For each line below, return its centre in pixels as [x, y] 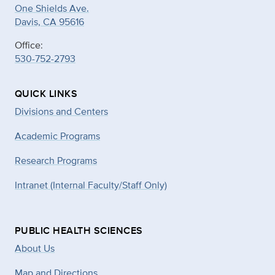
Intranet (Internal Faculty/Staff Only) [91, 185]
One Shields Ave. [52, 8]
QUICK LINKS [46, 94]
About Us [35, 248]
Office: [29, 45]
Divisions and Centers [61, 111]
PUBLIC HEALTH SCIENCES [79, 230]
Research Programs [56, 161]
